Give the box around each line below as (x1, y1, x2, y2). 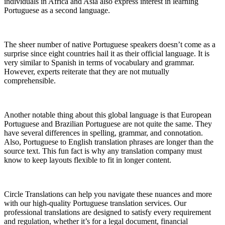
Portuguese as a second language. (4, 6, 110, 15)
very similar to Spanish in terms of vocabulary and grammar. (4, 58, 194, 67)
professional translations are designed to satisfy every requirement (4, 208, 211, 217)
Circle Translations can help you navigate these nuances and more (4, 190, 212, 199)
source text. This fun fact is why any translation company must (4, 147, 202, 156)
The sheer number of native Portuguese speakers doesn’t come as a (4, 40, 215, 49)
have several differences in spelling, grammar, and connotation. (4, 129, 203, 138)
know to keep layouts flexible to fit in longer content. (4, 156, 171, 165)
